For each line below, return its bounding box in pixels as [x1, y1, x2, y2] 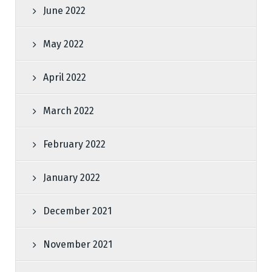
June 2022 [43, 5, 86, 16]
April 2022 [43, 72, 86, 83]
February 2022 [43, 138, 106, 150]
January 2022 [43, 172, 100, 183]
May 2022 [43, 38, 84, 50]
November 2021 [43, 239, 112, 250]
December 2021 [43, 205, 112, 217]
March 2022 [43, 105, 94, 117]
